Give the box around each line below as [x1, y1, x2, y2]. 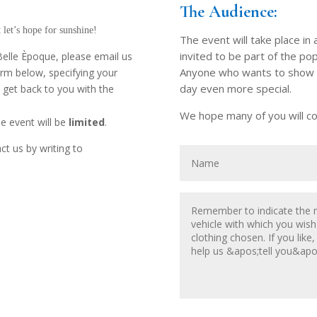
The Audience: [179, 1, 277, 23]
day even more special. [179, 81, 292, 96]
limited [69, 115, 105, 129]
